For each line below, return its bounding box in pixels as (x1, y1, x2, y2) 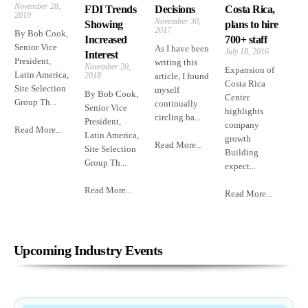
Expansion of (225, 65, 274, 76)
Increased (85, 34, 127, 46)
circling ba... (155, 112, 201, 123)
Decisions (155, 3, 195, 16)
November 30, (155, 16, 201, 27)
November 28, (14, 1, 60, 12)
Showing (85, 19, 123, 31)
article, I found (155, 71, 209, 82)
